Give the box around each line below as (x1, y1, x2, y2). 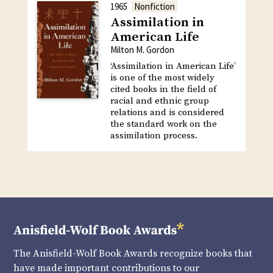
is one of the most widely (110, 72, 214, 84)
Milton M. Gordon (110, 44, 174, 56)
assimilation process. (110, 130, 197, 142)
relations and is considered (110, 107, 224, 119)
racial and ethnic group (110, 95, 209, 107)
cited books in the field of (110, 83, 216, 96)
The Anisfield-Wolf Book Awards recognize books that (13, 247, 253, 260)
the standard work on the (110, 118, 217, 130)
